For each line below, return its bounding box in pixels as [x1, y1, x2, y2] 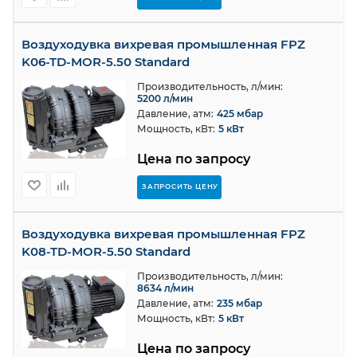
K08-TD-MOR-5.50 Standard [22, 244, 190, 259]
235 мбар [217, 297, 262, 309]
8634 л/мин [137, 282, 194, 294]
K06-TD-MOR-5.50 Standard [22, 54, 190, 69]
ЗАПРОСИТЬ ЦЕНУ [142, 182, 219, 190]
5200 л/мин [137, 92, 193, 104]
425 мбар [217, 108, 263, 120]
